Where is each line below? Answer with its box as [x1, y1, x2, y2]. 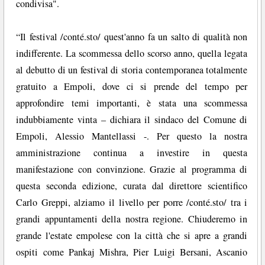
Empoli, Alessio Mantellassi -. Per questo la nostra [16, 130, 248, 143]
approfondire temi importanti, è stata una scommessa [16, 96, 248, 110]
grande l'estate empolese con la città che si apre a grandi [16, 229, 248, 243]
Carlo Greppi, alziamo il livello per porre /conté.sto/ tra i [16, 196, 248, 209]
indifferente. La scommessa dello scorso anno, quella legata [16, 47, 248, 60]
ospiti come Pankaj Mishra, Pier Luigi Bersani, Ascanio [16, 245, 248, 259]
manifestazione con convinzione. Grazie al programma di [16, 163, 248, 176]
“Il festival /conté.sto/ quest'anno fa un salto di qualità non [16, 30, 248, 44]
